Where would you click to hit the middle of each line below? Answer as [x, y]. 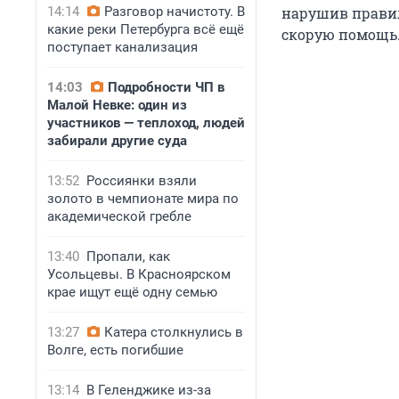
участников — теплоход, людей [146, 123]
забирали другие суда [117, 141]
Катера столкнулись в [174, 332]
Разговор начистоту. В [175, 12]
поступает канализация [122, 47]
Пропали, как [128, 256]
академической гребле [119, 216]
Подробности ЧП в [166, 87]
